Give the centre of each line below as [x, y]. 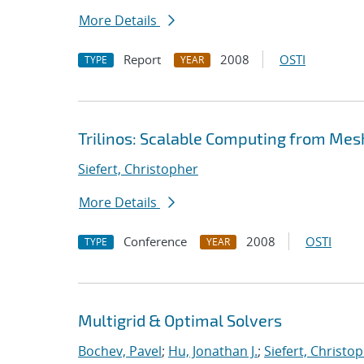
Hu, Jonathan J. [213, 351]
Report [142, 59]
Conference [155, 241]
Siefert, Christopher [138, 169]
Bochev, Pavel [120, 351]
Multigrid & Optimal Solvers [180, 320]
